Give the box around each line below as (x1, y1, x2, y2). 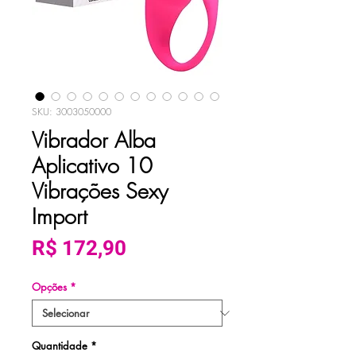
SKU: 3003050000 (32, 105, 111, 119)
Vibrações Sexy (32, 177, 168, 206)
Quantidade (32, 339, 87, 354)
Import (32, 203, 87, 231)
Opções (32, 280, 67, 295)
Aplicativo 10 (32, 152, 153, 180)
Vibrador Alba (32, 126, 156, 155)
